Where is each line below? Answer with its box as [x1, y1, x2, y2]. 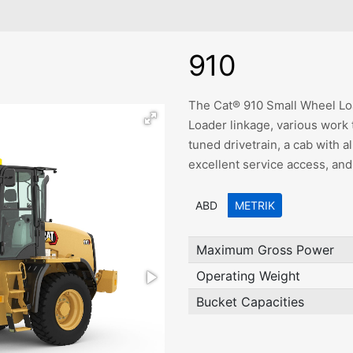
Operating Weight [196, 268, 300, 284]
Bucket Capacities [196, 294, 304, 310]
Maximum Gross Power [196, 242, 334, 258]
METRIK [235, 199, 275, 212]
